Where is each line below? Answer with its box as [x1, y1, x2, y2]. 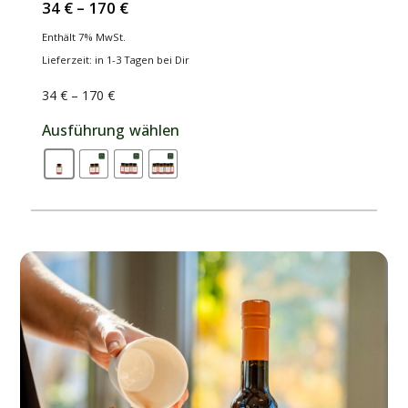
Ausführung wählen [41, 120, 179, 141]
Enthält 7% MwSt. [41, 30, 126, 45]
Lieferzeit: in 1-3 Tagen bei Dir [41, 53, 189, 67]
